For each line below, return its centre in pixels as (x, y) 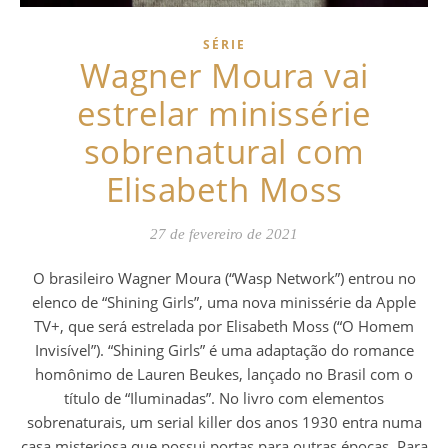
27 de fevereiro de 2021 (224, 234)
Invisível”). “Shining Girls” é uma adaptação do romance (224, 350)
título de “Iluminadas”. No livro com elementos (224, 398)
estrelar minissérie (224, 114)
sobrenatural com (224, 152)
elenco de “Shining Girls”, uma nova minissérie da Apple (224, 302)
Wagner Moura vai (224, 76)
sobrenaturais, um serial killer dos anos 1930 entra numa (224, 422)
